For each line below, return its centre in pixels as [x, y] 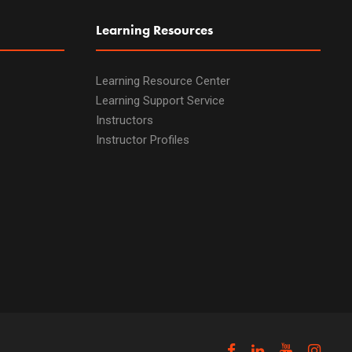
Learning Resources [154, 30]
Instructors [125, 120]
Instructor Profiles [143, 140]
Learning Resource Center [163, 81]
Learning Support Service [160, 101]
